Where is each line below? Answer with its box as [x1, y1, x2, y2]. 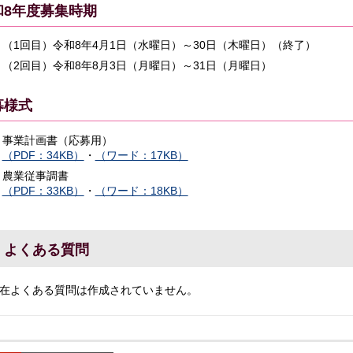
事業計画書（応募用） [2, 133, 113, 147]
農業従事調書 [2, 169, 69, 182]
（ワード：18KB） [95, 184, 188, 197]
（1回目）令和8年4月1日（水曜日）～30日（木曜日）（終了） [2, 39, 316, 52]
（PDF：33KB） [2, 184, 84, 197]
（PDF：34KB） [2, 148, 84, 162]
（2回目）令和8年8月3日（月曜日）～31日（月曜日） [2, 59, 272, 72]
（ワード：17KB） [95, 148, 188, 162]
